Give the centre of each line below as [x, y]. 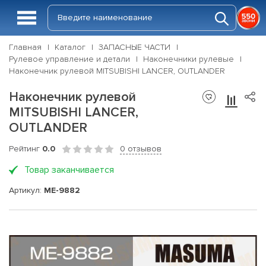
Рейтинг [26, 149]
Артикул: [26, 190]
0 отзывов [141, 149]
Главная [25, 47]
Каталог [70, 47]
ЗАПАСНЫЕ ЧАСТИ [134, 47]
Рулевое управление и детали [69, 59]
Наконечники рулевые [189, 59]
